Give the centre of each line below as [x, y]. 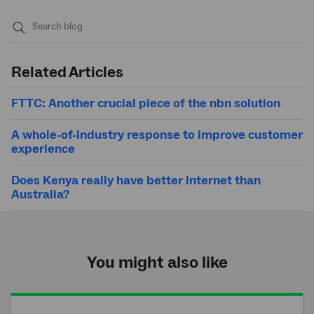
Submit [36, 45]
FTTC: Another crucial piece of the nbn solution [146, 103]
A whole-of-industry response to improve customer [157, 135]
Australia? [40, 194]
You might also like [157, 262]
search [34, 61]
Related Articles [67, 72]
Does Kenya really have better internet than [136, 180]
